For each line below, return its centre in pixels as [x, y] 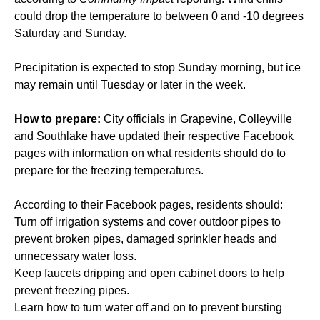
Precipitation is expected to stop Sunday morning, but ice [157, 67]
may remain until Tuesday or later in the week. [131, 84]
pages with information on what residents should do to [150, 153]
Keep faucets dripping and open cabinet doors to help [149, 273]
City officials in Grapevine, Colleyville [198, 119]
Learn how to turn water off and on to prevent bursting [148, 307]
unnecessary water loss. [75, 256]
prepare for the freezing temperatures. [110, 170]
